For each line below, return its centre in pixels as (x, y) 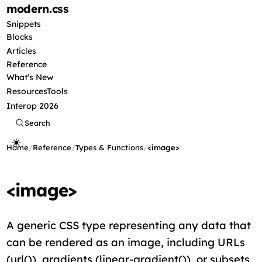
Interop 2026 (33, 106)
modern (28, 9)
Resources (27, 91)
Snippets (24, 24)
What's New (30, 77)
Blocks (20, 37)
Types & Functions (110, 147)
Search (38, 123)
